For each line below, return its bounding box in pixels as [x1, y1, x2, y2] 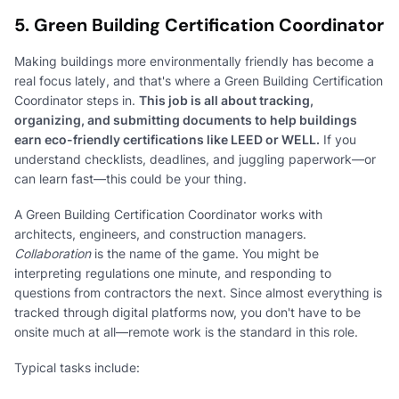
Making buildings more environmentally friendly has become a [14, 53, 374, 69]
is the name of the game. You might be [91, 245, 319, 261]
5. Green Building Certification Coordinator [14, 12, 384, 37]
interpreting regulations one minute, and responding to [14, 265, 331, 281]
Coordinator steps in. [14, 92, 139, 108]
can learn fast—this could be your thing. [14, 170, 247, 186]
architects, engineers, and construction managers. [14, 225, 306, 241]
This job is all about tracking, [139, 92, 313, 108]
